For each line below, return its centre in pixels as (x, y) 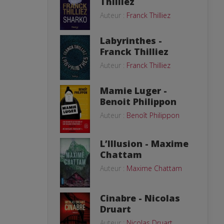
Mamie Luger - (133, 90)
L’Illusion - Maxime (144, 144)
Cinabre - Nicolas (140, 198)
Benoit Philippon (138, 101)
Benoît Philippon (153, 115)
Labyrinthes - (131, 41)
